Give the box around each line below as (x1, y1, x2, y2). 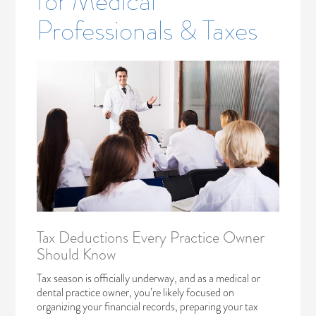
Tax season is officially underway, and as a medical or (37, 269, 261, 286)
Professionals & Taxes (37, 10, 258, 50)
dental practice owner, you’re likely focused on (37, 284, 235, 300)
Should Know (37, 242, 116, 266)
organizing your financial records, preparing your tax (37, 298, 259, 315)
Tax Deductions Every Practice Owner (37, 225, 265, 249)
